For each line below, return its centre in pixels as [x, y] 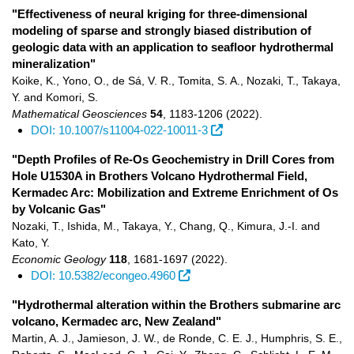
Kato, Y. [31, 243]
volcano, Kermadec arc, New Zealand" [117, 321]
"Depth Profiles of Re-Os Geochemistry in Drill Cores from [173, 159]
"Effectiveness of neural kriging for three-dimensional [160, 14]
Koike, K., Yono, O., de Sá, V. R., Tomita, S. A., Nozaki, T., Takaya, [176, 81]
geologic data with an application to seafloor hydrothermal [173, 47]
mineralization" [54, 64]
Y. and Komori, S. [55, 97]
